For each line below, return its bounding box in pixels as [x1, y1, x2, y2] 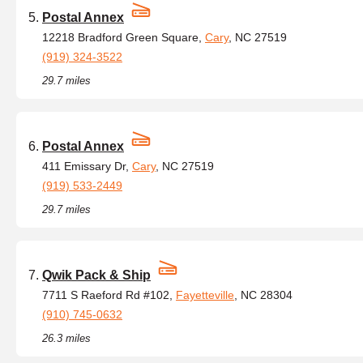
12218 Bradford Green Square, [42, 31, 205, 44]
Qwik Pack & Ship [42, 268, 151, 282]
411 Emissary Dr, [42, 160, 132, 173]
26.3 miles [42, 332, 91, 344]
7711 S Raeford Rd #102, [42, 288, 176, 301]
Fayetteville [176, 288, 234, 301]
